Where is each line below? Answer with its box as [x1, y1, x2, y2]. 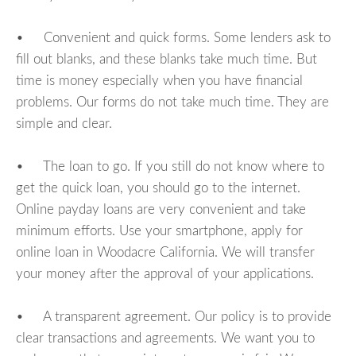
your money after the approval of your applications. [16, 266, 314, 281]
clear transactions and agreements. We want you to [16, 331, 315, 345]
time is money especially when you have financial [16, 73, 303, 87]
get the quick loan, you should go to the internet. [16, 180, 300, 195]
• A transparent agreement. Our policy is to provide [16, 309, 331, 323]
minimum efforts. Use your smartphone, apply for [16, 223, 303, 238]
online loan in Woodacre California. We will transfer [16, 245, 315, 259]
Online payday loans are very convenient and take [16, 202, 306, 216]
